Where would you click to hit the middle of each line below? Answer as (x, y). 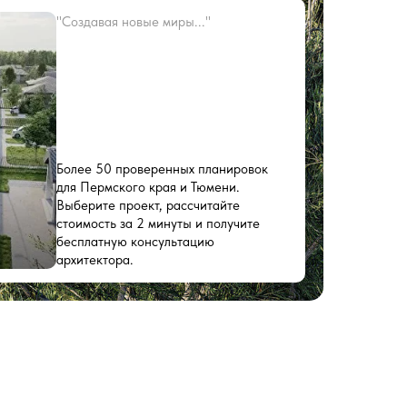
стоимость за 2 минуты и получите (158, 223)
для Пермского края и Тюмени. (148, 187)
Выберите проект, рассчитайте (148, 205)
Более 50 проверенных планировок (162, 169)
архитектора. (95, 260)
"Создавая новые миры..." (134, 22)
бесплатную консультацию (135, 242)
